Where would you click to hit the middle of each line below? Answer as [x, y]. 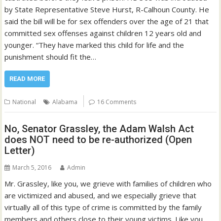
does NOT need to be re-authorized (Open [98, 140]
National [24, 102]
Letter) [20, 151]
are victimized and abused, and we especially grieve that [101, 196]
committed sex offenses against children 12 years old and [103, 33]
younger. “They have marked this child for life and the [94, 45]
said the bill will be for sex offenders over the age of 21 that [107, 21]
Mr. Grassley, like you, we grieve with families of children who [108, 184]
